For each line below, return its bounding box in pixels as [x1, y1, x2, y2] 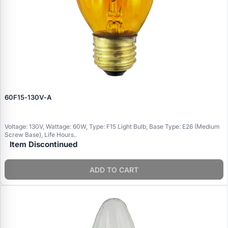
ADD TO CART [90, 165, 138, 174]
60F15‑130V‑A [5, 93, 51, 102]
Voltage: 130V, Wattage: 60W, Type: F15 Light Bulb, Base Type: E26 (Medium [5, 123, 220, 131]
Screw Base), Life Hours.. [5, 131, 77, 139]
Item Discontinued [10, 139, 77, 150]
